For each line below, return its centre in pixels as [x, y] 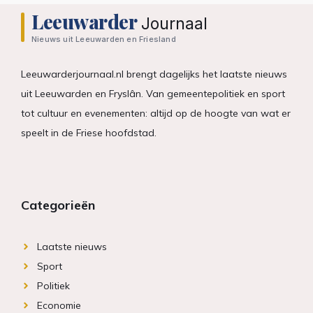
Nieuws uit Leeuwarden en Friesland [104, 39]
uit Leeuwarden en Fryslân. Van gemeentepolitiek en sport [153, 94]
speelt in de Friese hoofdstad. [89, 133]
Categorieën [58, 205]
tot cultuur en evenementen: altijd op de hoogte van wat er [156, 114]
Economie [59, 305]
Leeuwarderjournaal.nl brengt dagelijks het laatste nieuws [154, 74]
